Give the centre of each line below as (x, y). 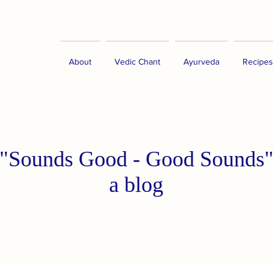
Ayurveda (201, 62)
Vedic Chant (137, 62)
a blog (136, 185)
